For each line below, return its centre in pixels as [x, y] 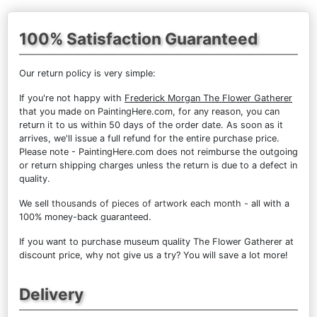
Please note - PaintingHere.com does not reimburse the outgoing [158, 151]
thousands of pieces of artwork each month [146, 203]
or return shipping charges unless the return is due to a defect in [158, 165]
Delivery [51, 294]
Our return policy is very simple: [87, 73]
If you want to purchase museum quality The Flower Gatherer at [156, 241]
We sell [35, 203]
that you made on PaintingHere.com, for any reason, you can [149, 111]
